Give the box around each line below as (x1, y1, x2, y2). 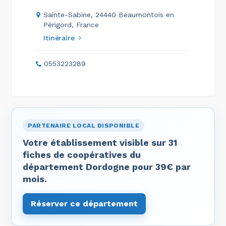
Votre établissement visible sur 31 (23, 137, 178, 148)
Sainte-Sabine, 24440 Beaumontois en (43, 11, 175, 19)
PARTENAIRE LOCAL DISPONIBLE (28, 122, 140, 129)
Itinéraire (43, 34, 75, 42)
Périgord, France (43, 21, 99, 29)
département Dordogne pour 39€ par (23, 161, 191, 172)
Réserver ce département (31, 199, 138, 208)
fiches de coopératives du (23, 149, 141, 160)
